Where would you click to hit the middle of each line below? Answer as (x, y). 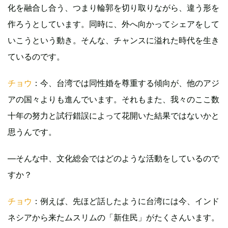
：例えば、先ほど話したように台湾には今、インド (126, 201)
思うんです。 (32, 132)
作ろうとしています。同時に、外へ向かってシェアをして (113, 24)
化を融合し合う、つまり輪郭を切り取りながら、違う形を (113, 8)
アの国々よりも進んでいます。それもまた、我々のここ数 (113, 99)
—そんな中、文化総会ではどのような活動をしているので (113, 159)
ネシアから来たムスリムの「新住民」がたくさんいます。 (113, 218)
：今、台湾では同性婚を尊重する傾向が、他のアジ (126, 83)
